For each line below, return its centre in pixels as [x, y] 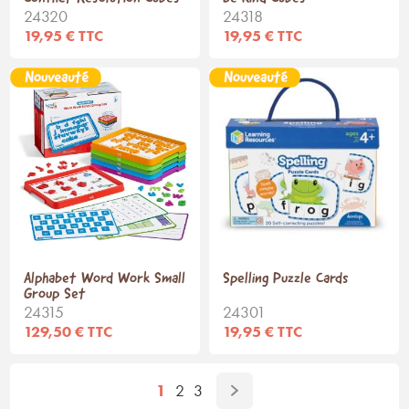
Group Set [55, 294]
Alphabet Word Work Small [105, 278]
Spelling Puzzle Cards [286, 278]
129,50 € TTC [68, 331]
